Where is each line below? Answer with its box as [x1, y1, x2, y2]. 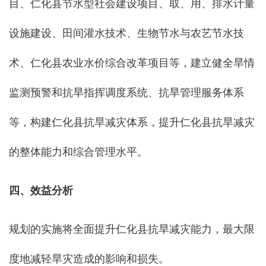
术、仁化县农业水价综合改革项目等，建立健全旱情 [9, 57, 255, 69]
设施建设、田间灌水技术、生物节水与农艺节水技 [9, 27, 244, 40]
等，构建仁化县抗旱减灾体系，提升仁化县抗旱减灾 [9, 116, 255, 129]
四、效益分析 [9, 185, 73, 197]
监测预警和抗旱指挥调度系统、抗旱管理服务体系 [9, 87, 244, 99]
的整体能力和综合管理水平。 [9, 146, 148, 159]
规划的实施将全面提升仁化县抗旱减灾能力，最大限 [9, 223, 255, 236]
